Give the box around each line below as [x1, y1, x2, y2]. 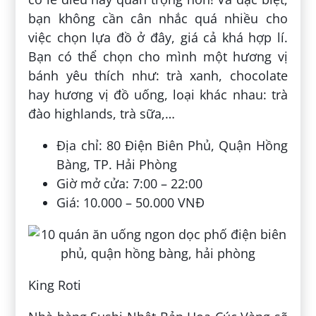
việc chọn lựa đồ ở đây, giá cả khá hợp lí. [28, 28, 288, 46]
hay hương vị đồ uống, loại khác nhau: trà [28, 85, 288, 103]
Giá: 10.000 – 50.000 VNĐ [56, 193, 205, 211]
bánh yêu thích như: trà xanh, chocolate [28, 66, 288, 84]
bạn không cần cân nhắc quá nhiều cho [28, 9, 288, 27]
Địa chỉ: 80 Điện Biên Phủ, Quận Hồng [56, 136, 288, 154]
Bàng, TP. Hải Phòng [56, 155, 178, 173]
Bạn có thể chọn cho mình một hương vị [28, 47, 288, 65]
